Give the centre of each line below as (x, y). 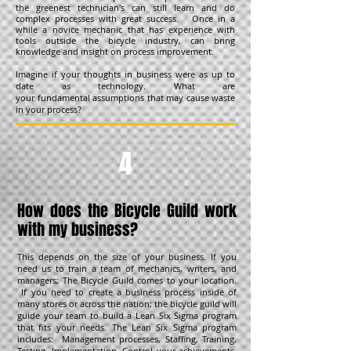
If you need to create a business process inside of (127, 292)
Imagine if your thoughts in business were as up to (125, 74)
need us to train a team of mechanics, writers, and (127, 268)
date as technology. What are (125, 86)
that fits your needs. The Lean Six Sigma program (127, 327)
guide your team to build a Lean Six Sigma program (127, 315)
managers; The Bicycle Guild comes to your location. (127, 280)
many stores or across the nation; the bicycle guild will (127, 304)
